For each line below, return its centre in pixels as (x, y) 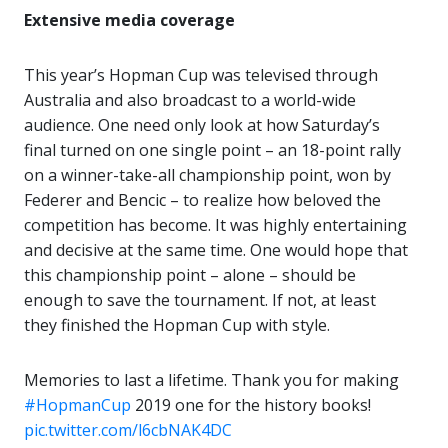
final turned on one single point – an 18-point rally (212, 150)
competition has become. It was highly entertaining (215, 225)
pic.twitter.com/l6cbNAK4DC (128, 430)
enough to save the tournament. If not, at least (200, 300)
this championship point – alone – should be (190, 275)
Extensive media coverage (129, 20)
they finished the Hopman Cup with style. (177, 325)
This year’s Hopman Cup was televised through (201, 75)
